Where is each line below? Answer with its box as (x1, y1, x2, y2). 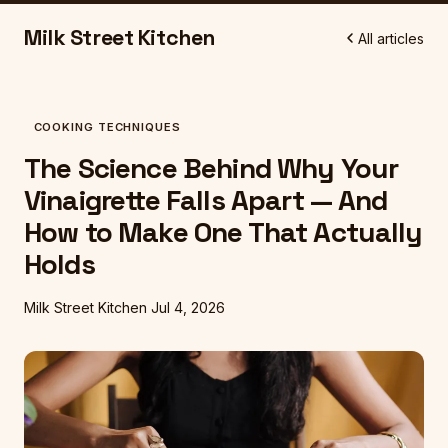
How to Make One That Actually (24, 214, 423, 251)
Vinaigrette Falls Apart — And (24, 182, 388, 219)
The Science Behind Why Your (24, 150, 399, 187)
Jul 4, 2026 (151, 299, 225, 317)
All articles (358, 29, 424, 47)
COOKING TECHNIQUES (33, 120, 181, 134)
